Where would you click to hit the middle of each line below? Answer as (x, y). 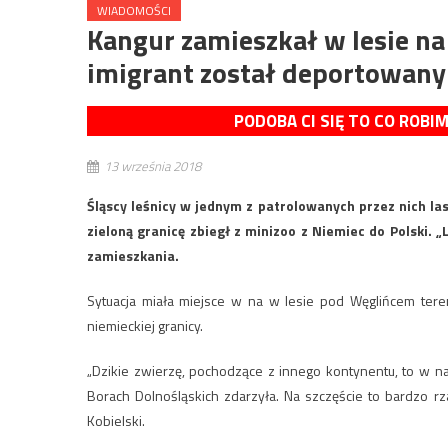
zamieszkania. (133, 256)
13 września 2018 (152, 166)
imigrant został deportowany (266, 73)
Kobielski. (116, 421)
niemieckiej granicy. (145, 326)
